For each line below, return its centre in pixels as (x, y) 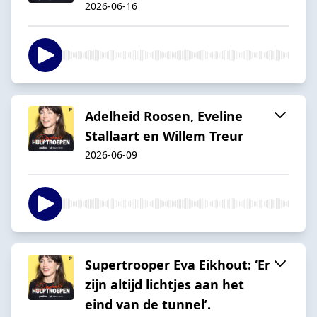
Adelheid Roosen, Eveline (164, 116)
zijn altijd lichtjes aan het (165, 284)
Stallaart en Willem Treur (164, 136)
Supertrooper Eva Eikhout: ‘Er (178, 264)
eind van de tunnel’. (148, 304)
